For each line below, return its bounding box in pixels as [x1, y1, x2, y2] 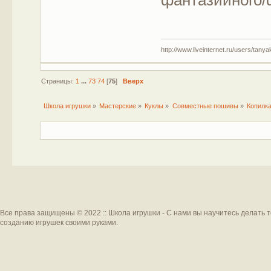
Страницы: [41, 77, 76, 85]
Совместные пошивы [172, 102, 238, 110]
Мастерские [99, 102, 137, 110]
